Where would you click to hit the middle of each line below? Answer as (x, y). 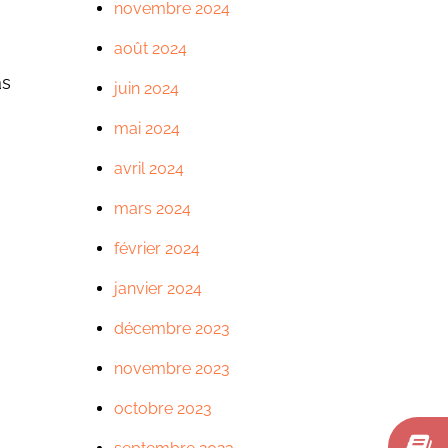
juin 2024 (146, 89)
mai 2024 (146, 129)
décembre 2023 (171, 329)
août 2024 (150, 49)
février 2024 (156, 249)
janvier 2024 (157, 289)
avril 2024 (148, 169)
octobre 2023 (162, 409)
